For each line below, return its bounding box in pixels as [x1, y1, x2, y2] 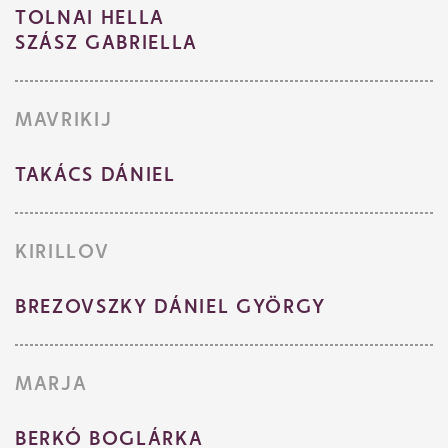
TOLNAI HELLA [15, 5, 165, 30]
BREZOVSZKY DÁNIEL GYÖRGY [15, 294, 326, 319]
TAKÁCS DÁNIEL [15, 162, 176, 187]
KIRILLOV [15, 239, 110, 264]
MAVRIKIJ [15, 107, 113, 132]
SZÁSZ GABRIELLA [15, 30, 198, 55]
